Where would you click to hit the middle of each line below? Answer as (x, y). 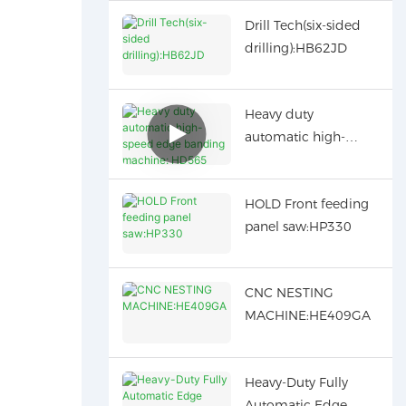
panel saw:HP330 (298, 226)
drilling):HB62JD (295, 48)
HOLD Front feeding (306, 203)
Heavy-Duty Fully (296, 382)
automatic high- (295, 137)
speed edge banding (309, 160)
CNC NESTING (289, 293)
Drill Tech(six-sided (302, 25)
